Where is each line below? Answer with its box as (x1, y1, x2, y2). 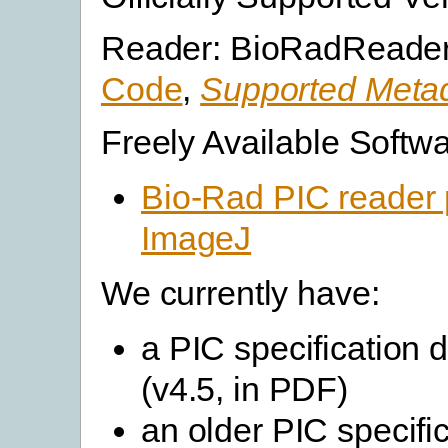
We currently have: (101, 273, 380, 312)
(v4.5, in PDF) (141, 369, 349, 408)
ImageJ (141, 218, 252, 257)
